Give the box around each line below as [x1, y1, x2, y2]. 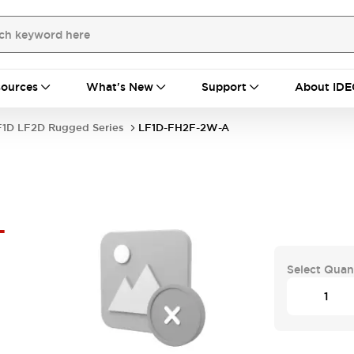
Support [201, 80, 247, 94]
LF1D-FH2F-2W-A [138, 121, 229, 134]
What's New [86, 80, 153, 94]
